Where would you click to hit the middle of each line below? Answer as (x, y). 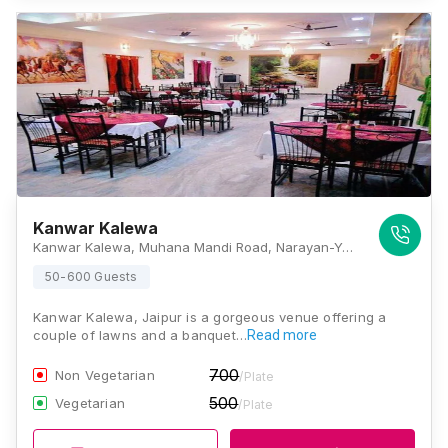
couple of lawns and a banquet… (140, 335)
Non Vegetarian (105, 375)
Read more (282, 335)
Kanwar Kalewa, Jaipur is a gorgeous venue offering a (210, 317)
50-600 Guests (91, 276)
